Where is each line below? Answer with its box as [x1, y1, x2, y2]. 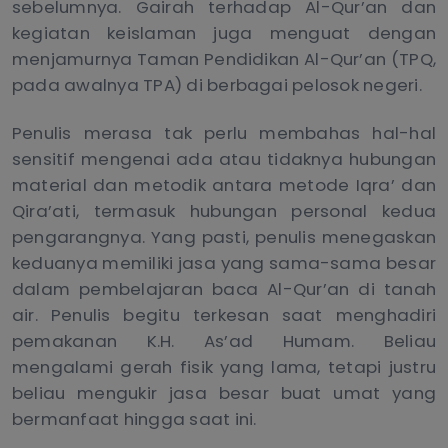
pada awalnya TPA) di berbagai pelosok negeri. [12, 72, 422, 97]
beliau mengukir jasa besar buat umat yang [12, 381, 436, 406]
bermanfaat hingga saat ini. [12, 407, 257, 432]
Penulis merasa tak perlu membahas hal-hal [12, 121, 436, 146]
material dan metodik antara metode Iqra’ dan [12, 173, 436, 198]
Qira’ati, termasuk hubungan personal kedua [12, 199, 436, 224]
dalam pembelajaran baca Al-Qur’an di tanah [12, 277, 436, 302]
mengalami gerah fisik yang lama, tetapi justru [12, 355, 436, 380]
